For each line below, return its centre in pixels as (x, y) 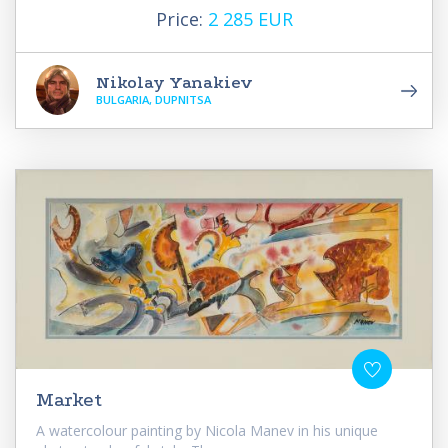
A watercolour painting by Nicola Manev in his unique (207, 430)
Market (69, 399)
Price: (181, 18)
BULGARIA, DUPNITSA (153, 99)
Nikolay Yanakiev (174, 82)
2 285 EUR (250, 18)
